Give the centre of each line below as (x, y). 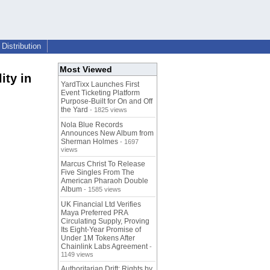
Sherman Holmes (89, 142)
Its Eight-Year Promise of (101, 230)
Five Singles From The (98, 173)
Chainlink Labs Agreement (104, 247)
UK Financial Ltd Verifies (101, 205)
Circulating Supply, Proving (105, 221)
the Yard (74, 110)
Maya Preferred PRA (94, 213)
